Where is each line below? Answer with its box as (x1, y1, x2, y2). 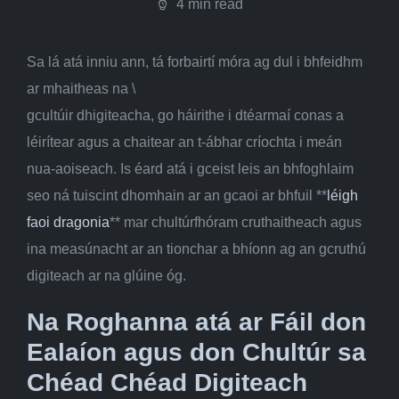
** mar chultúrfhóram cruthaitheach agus (110, 215, 362, 230)
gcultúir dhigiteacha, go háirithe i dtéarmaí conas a (27, 108, 344, 123)
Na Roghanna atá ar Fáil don (27, 308, 366, 336)
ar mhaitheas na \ (27, 81, 135, 96)
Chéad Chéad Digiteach (27, 369, 307, 396)
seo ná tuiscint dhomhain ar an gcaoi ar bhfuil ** (27, 188, 327, 203)
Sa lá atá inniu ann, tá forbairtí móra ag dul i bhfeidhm (27, 54, 362, 69)
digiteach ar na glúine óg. (27, 268, 186, 283)
